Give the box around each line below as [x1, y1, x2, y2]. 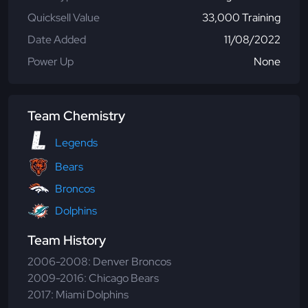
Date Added [27, 32, 86, 47]
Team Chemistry [27, 107, 125, 125]
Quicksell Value [27, 10, 100, 25]
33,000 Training [202, 10, 280, 25]
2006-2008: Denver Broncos [27, 254, 171, 269]
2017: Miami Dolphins [27, 287, 129, 302]
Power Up [27, 54, 74, 69]
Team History [27, 232, 106, 250]
